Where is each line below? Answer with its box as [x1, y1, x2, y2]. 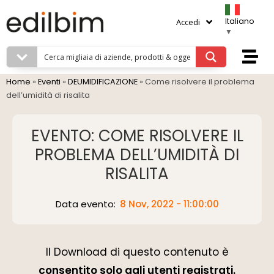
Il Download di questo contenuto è [45, 245, 229, 259]
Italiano [225, 16, 254, 26]
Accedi [176, 16, 201, 28]
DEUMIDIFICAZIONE [68, 76, 138, 87]
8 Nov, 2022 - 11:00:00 [119, 198, 219, 210]
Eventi [38, 76, 61, 87]
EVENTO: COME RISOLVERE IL [31, 125, 243, 147]
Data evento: [55, 198, 118, 210]
